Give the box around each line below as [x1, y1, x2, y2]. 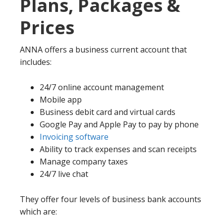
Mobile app [40, 94, 82, 105]
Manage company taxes [40, 156, 128, 167]
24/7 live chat [40, 168, 88, 179]
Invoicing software [40, 131, 109, 142]
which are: [20, 206, 57, 217]
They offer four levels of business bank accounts [20, 193, 201, 205]
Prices [20, 15, 74, 40]
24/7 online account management [40, 81, 164, 93]
